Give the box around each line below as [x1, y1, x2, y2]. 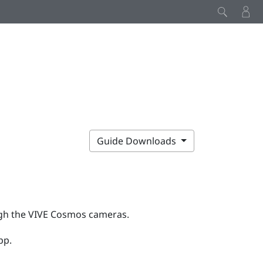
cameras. [86, 207, 129, 221]
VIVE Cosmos [28, 207, 86, 221]
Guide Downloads [97, 134, 179, 147]
